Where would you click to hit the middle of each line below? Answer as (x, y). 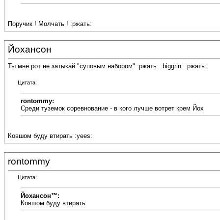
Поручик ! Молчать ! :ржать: (50, 24)
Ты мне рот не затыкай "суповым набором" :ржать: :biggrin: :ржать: (107, 66)
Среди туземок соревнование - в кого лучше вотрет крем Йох (112, 108)
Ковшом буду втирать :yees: (50, 136)
